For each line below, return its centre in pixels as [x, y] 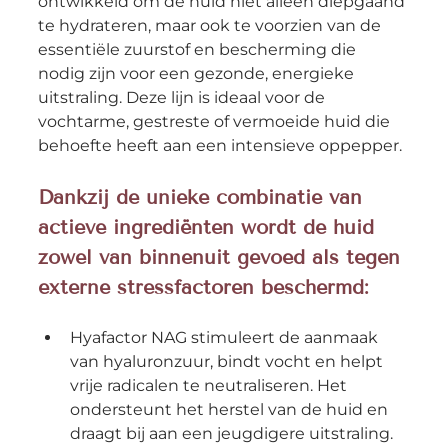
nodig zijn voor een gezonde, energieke [197, 74]
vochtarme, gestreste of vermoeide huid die [215, 122]
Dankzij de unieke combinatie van [203, 197]
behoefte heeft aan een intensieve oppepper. [219, 146]
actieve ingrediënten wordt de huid [209, 227]
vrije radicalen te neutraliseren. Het [210, 386]
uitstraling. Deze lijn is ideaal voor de [183, 98]
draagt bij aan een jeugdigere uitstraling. [231, 434]
